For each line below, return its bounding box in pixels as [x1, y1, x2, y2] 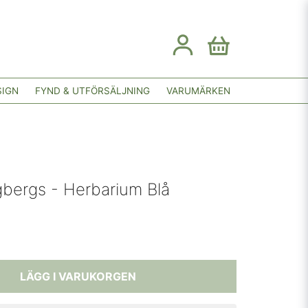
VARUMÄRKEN [166, 85, 230, 96]
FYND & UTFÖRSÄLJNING [35, 85, 150, 96]
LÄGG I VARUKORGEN [19, 269, 136, 283]
